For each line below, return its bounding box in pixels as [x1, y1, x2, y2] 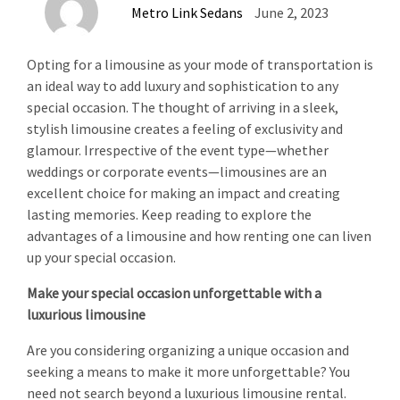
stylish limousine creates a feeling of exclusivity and [27, 120, 343, 137]
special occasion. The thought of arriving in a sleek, [27, 98, 338, 116]
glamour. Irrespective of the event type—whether [27, 141, 329, 159]
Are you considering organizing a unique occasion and [27, 341, 349, 359]
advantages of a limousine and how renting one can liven [27, 227, 371, 245]
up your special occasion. [27, 248, 176, 266]
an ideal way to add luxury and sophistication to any [27, 77, 338, 95]
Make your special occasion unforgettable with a [27, 284, 321, 302]
